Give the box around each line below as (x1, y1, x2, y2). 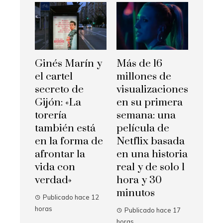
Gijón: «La (35, 96, 81, 109)
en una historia (116, 147, 188, 161)
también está (35, 121, 96, 135)
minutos (116, 186, 155, 200)
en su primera (116, 96, 183, 109)
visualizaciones (116, 83, 188, 96)
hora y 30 (116, 173, 162, 187)
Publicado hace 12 (43, 193, 99, 201)
